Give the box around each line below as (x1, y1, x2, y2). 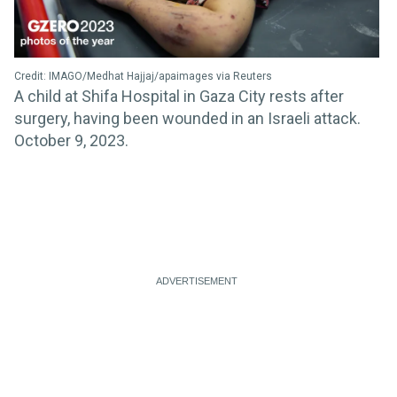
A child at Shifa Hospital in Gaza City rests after (14, 86, 344, 105)
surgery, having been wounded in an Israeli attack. (14, 108, 361, 128)
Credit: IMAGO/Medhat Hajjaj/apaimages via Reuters (14, 69, 272, 82)
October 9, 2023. (14, 130, 128, 150)
